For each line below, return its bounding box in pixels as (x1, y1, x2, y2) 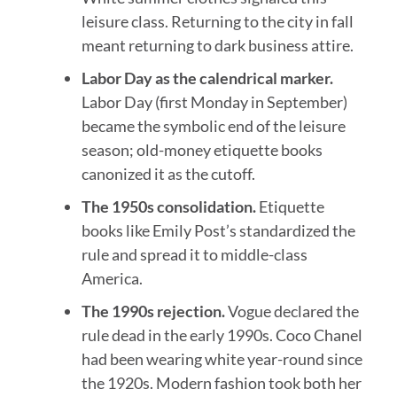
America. (81, 269, 143, 289)
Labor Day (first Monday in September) (81, 92, 347, 113)
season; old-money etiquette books (81, 140, 323, 160)
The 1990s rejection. (81, 301, 225, 322)
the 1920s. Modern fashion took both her (81, 373, 362, 393)
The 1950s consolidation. (81, 197, 256, 217)
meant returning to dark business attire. (81, 35, 354, 56)
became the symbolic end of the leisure (81, 116, 346, 136)
